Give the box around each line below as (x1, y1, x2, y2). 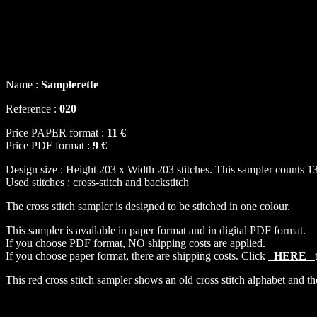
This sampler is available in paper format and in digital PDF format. (6, 224, 306, 236)
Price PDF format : (6, 139, 93, 151)
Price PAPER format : (6, 126, 107, 139)
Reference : (6, 102, 59, 115)
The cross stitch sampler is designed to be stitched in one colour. (6, 200, 290, 212)
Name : (6, 78, 41, 91)
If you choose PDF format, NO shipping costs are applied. (6, 236, 265, 249)
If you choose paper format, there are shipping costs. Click (6, 249, 268, 262)
